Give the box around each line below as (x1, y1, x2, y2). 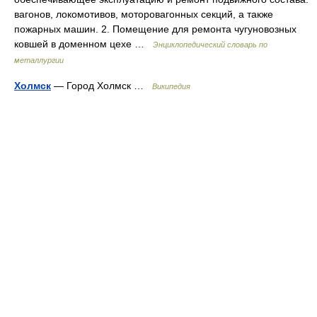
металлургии (14, 56, 64, 64)
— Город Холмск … (51, 80, 152, 91)
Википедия (152, 82, 190, 91)
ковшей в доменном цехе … (14, 38, 153, 50)
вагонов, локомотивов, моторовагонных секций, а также (14, 8, 273, 20)
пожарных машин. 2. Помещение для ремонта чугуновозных (14, 23, 296, 35)
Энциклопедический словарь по (153, 40, 267, 49)
